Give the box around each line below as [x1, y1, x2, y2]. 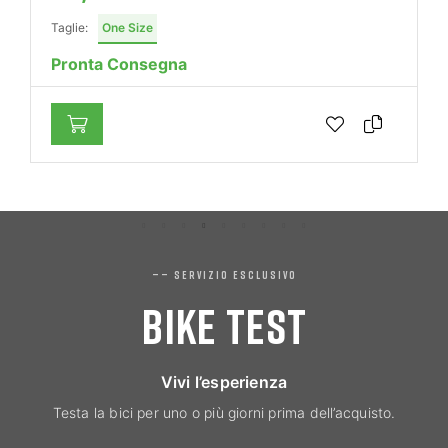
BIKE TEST [141, 296, 307, 355]
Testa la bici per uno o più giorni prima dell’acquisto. [52, 403, 396, 421]
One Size [102, 19, 153, 35]
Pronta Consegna [51, 53, 187, 74]
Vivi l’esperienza [160, 371, 288, 392]
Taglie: [51, 19, 88, 35]
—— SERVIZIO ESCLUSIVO [151, 267, 297, 281]
